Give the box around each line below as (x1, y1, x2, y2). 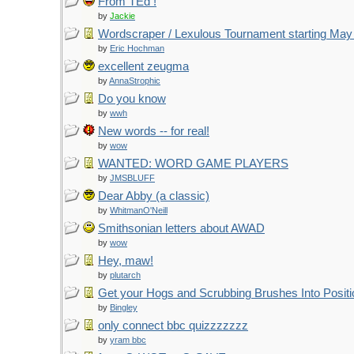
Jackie (110, 11, 135, 21)
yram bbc (110, 335, 146, 345)
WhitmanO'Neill (110, 205, 168, 215)
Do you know (98, 92, 166, 105)
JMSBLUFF (110, 173, 155, 183)
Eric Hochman (110, 43, 164, 53)
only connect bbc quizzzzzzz (98, 319, 248, 332)
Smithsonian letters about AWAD (98, 222, 265, 235)
